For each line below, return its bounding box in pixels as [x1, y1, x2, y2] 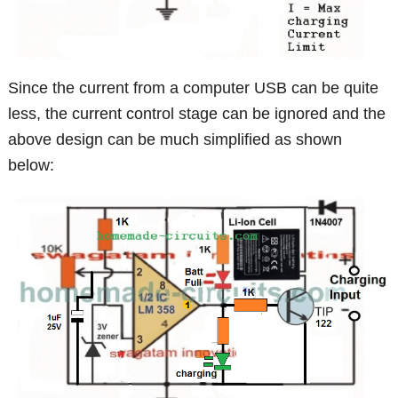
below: [8, 155, 55, 174]
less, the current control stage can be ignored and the [8, 104, 386, 123]
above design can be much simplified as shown [8, 130, 343, 148]
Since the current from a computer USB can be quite [8, 78, 379, 97]
